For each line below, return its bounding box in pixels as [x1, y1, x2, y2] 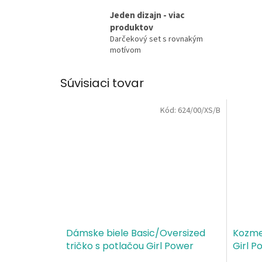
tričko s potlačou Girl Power [66, 239, 194, 253]
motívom [110, 44, 141, 57]
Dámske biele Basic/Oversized [66, 226, 205, 240]
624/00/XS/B [177, 104, 220, 116]
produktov [110, 21, 153, 35]
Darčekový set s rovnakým [110, 33, 203, 46]
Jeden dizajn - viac [110, 9, 185, 22]
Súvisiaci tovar [60, 75, 144, 92]
